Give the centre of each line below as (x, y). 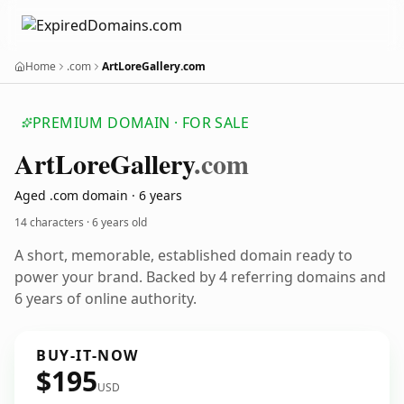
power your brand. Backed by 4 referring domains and (200, 277)
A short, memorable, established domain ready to (184, 255)
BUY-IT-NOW (87, 355)
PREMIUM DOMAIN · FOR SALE (141, 123)
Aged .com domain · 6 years (98, 195)
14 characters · (53, 222)
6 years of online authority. (106, 298)
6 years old (119, 222)
